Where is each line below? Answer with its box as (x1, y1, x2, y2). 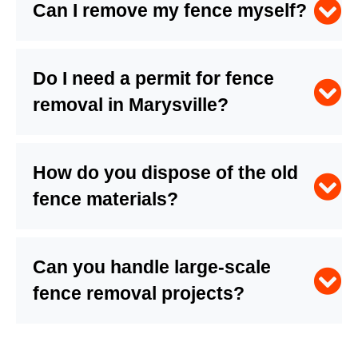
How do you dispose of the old (33, 162, 298, 184)
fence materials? (33, 189, 178, 210)
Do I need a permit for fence (33, 68, 274, 89)
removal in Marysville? (33, 94, 229, 116)
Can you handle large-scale (33, 257, 271, 278)
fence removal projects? (33, 283, 245, 304)
